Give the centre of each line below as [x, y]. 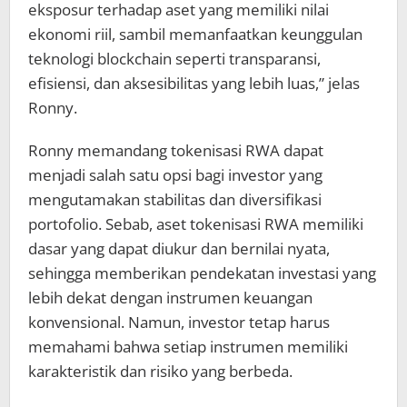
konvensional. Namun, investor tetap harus [179, 323]
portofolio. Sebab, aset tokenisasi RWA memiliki [196, 224]
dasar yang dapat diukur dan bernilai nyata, [179, 249]
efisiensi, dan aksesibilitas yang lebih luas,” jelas [194, 84]
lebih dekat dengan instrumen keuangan [170, 298]
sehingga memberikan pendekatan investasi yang [202, 273]
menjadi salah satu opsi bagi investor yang [175, 175]
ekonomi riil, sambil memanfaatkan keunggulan [195, 35]
